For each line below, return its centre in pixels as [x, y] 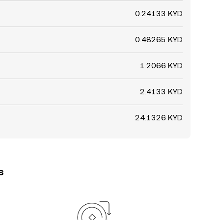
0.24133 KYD [159, 14]
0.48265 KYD [159, 40]
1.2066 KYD [161, 66]
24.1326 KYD [159, 118]
